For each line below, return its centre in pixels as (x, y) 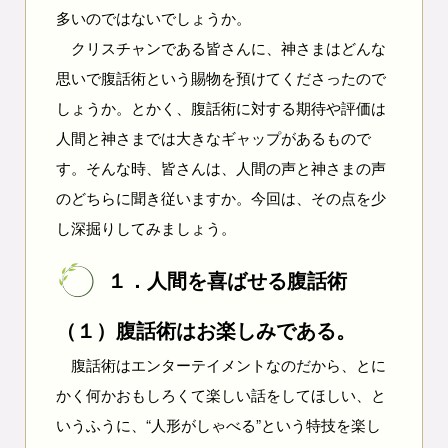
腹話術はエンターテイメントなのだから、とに (220, 364)
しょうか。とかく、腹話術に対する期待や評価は (220, 107)
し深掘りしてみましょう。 (145, 227)
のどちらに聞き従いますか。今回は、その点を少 (220, 197)
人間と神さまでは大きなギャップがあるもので (213, 137)
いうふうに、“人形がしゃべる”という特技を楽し (218, 424)
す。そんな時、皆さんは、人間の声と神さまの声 (220, 167)
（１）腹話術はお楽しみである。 (205, 329)
